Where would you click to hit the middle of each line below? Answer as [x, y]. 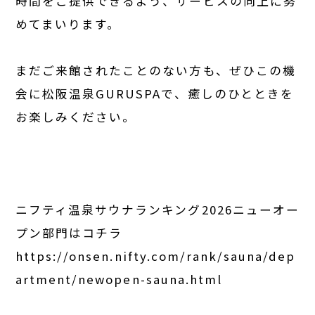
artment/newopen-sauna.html [119, 279]
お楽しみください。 [76, 116]
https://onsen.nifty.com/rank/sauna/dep [155, 256]
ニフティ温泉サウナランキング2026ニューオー [157, 209]
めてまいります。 [68, 24]
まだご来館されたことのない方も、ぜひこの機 [156, 70]
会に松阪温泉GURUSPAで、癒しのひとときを [155, 93]
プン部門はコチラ [69, 232]
